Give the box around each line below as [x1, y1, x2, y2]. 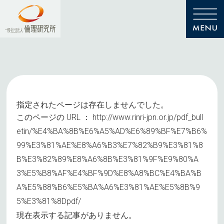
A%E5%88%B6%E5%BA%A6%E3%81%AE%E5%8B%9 [16, 182, 200, 192]
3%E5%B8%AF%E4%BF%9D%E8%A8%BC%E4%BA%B [16, 168, 202, 178]
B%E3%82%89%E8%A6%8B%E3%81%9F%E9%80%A [16, 154, 199, 164]
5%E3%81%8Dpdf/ [16, 196, 81, 206]
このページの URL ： [16, 112, 93, 122]
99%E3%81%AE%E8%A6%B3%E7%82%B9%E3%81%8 [16, 140, 203, 150]
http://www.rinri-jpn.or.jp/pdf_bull [92, 112, 203, 122]
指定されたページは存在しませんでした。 [16, 100, 169, 109]
